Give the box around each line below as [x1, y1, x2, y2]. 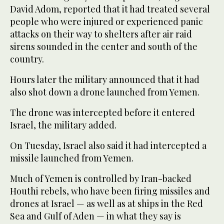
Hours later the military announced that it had [10, 73, 199, 86]
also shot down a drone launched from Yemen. [10, 86, 199, 98]
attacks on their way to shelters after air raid [10, 28, 192, 40]
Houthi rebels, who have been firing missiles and [10, 185, 210, 197]
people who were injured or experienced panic [10, 15, 203, 28]
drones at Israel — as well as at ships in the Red [10, 197, 203, 210]
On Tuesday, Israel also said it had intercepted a [10, 139, 206, 152]
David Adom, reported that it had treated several [10, 3, 210, 15]
